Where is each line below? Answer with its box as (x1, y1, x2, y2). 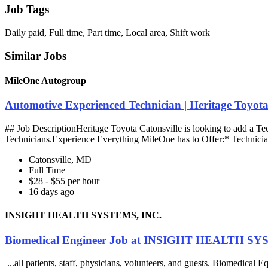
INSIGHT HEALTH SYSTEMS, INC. (5, 210, 162, 221)
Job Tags (5, 3, 49, 16)
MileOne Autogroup (5, 75, 86, 86)
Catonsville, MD (29, 154, 92, 165)
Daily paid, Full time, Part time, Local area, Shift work (5, 28, 210, 38)
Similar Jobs (5, 49, 66, 62)
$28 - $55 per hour (29, 176, 99, 187)
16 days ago (29, 187, 74, 197)
